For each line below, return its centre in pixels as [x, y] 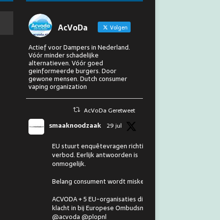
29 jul [114, 125]
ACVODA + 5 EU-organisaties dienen [105, 199]
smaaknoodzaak [75, 125]
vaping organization [57, 86]
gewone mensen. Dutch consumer [78, 79]
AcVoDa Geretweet [110, 110]
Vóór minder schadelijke [63, 55]
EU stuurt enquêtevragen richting [101, 146]
